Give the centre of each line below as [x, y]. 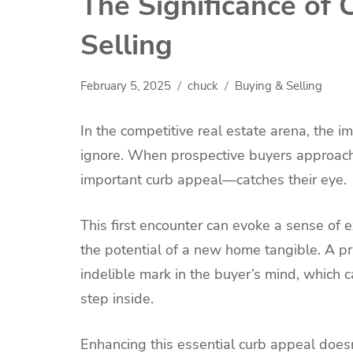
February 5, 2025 [126, 86]
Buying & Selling [279, 86]
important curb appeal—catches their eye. [214, 180]
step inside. [117, 299]
